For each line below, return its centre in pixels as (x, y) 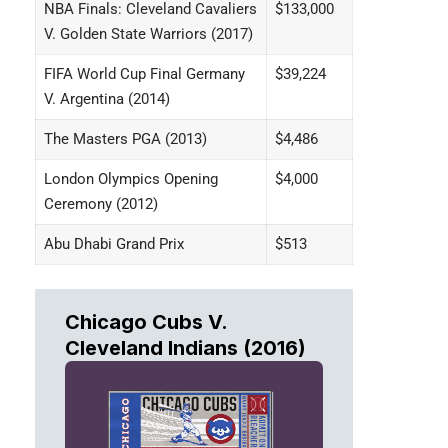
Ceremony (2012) (100, 204)
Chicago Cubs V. (146, 322)
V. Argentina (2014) (106, 99)
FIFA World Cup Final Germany (144, 74)
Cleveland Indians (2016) (185, 348)
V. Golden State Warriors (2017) (148, 34)
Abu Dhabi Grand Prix (113, 244)
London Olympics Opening (130, 179)
